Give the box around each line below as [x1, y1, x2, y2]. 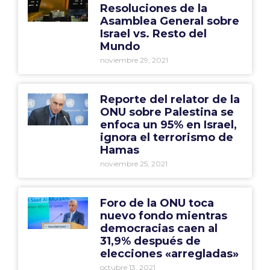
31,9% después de [99, 234, 201, 248]
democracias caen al [99, 222, 218, 235]
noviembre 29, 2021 [99, 55, 168, 64]
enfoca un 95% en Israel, [99, 118, 237, 131]
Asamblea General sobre [99, 14, 239, 28]
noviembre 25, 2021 [99, 159, 168, 168]
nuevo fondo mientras [99, 209, 227, 222]
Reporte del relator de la [99, 93, 240, 106]
